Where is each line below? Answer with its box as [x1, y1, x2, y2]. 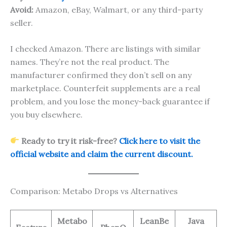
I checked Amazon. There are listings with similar [10, 44, 201, 54]
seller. [10, 17, 33, 28]
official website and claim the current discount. [10, 148, 193, 159]
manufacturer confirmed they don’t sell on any [10, 70, 192, 81]
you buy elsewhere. [10, 109, 83, 120]
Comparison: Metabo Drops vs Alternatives [10, 186, 178, 197]
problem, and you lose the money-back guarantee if [10, 96, 210, 107]
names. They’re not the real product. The [10, 57, 169, 67]
